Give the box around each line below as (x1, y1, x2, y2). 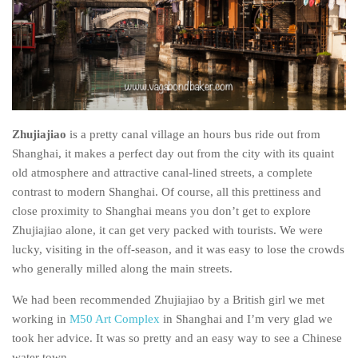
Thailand (76, 185, 117, 201)
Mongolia (76, 106, 119, 121)
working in (12, 312, 70, 325)
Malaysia (76, 80, 116, 95)
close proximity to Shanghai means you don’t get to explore (12, 204, 311, 217)
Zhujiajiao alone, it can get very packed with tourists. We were (12, 223, 323, 237)
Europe (44, 318, 79, 333)
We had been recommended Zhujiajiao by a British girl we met (12, 292, 324, 306)
